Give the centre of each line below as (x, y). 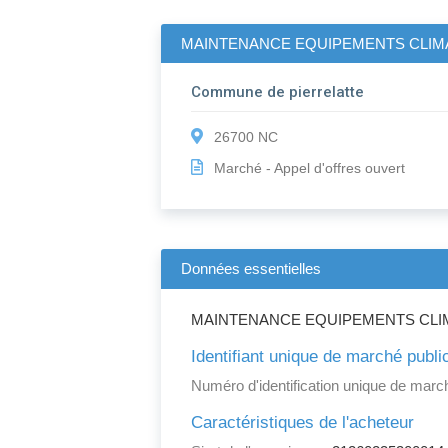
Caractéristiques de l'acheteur (303, 423)
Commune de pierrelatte (278, 92)
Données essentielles (251, 269)
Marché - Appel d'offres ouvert (310, 168)
